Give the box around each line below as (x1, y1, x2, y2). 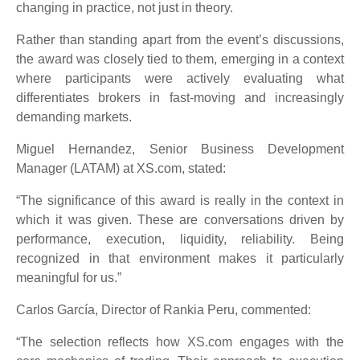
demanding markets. (16, 109, 132, 124)
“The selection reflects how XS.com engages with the (16, 334, 344, 349)
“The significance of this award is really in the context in (16, 193, 344, 207)
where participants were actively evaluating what (16, 71, 344, 85)
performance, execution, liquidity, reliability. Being (16, 231, 344, 246)
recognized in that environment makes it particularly (16, 251, 344, 265)
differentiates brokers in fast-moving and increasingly (16, 90, 344, 104)
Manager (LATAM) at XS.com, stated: (16, 161, 226, 175)
